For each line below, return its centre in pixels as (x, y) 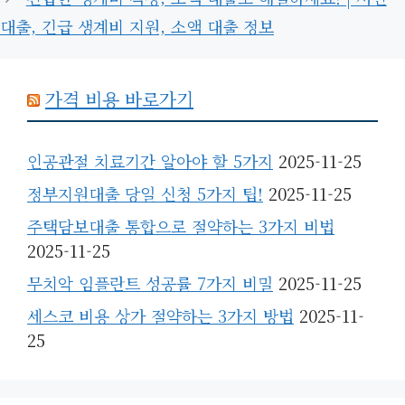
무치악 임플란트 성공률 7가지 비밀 (150, 283)
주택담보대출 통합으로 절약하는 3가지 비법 (181, 226)
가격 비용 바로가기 (119, 99)
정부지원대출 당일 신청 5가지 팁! (145, 193)
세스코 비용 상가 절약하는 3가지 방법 (160, 316)
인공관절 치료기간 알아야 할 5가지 (150, 161)
